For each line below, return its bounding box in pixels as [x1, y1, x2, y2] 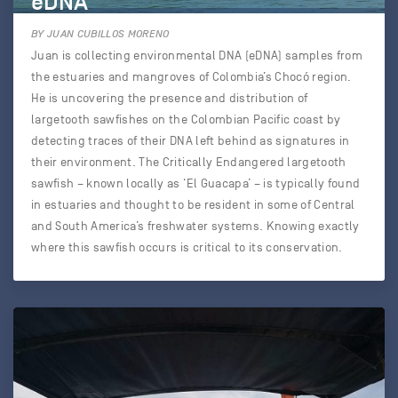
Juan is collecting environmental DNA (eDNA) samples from [31, 49, 363, 62]
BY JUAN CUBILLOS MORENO [31, 28, 170, 40]
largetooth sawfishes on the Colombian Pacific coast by [31, 113, 341, 126]
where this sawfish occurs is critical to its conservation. [31, 241, 343, 254]
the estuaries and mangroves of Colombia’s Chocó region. [31, 70, 352, 84]
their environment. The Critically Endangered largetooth [31, 155, 346, 169]
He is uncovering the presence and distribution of [31, 92, 308, 105]
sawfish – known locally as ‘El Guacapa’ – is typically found [31, 177, 361, 190]
